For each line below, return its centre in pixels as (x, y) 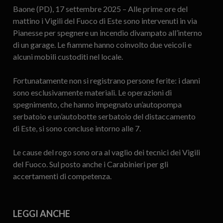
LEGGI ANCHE (41, 213)
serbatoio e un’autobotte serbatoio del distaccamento (104, 116)
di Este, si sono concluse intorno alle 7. (77, 128)
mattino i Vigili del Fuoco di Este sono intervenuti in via (105, 20)
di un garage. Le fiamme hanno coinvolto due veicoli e (102, 44)
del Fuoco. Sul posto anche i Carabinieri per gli (90, 164)
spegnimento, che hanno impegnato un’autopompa (97, 104)
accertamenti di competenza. (62, 176)
